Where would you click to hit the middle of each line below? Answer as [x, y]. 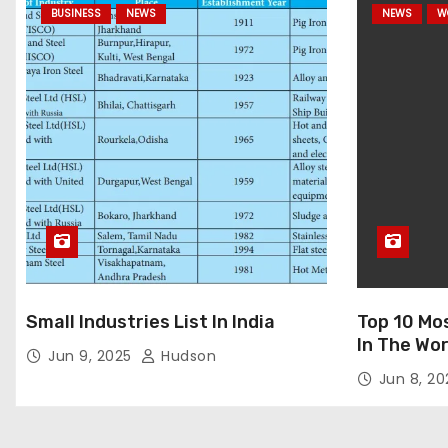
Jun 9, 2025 [92, 356]
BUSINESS [76, 13]
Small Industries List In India [150, 322]
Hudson [186, 356]
